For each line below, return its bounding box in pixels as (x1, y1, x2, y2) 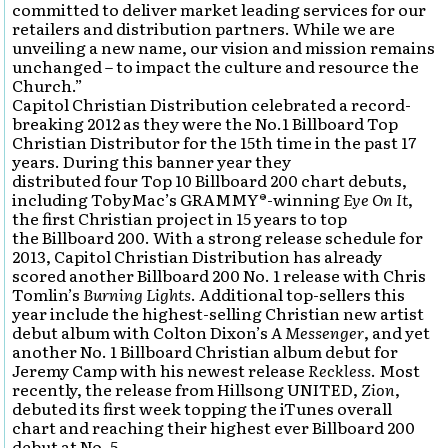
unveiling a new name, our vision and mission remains (12, 35, 436, 59)
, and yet (364, 320, 431, 344)
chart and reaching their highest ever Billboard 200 (12, 415, 416, 439)
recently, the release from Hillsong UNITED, (12, 377, 362, 401)
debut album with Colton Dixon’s (12, 320, 272, 344)
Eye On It (343, 187, 409, 211)
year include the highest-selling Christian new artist (12, 301, 425, 325)
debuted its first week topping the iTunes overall (12, 396, 393, 420)
